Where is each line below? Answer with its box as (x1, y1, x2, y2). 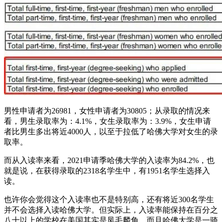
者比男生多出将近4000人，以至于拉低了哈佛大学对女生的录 (4, 127, 218, 136)
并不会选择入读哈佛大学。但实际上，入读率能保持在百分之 (4, 205, 218, 214)
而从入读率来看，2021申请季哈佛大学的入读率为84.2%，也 (4, 156, 215, 165)
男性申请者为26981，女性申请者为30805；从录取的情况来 (4, 106, 210, 115)
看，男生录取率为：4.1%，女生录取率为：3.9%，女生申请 (4, 116, 211, 125)
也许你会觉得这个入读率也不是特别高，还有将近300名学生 (4, 195, 214, 204)
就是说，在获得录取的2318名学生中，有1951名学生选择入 (4, 166, 210, 175)
